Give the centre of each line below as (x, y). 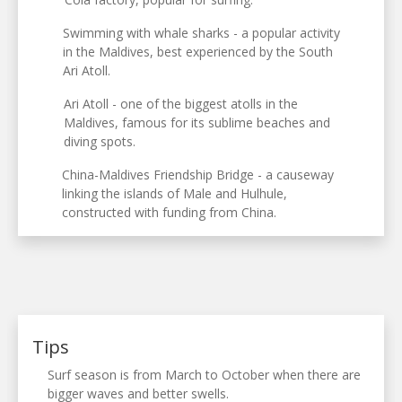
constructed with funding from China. (170, 212)
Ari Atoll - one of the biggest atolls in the (180, 103)
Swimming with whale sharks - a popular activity (202, 32)
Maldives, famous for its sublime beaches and (197, 122)
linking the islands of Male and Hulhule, (175, 193)
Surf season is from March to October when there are (204, 374)
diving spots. (99, 141)
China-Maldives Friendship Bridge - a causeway (198, 174)
